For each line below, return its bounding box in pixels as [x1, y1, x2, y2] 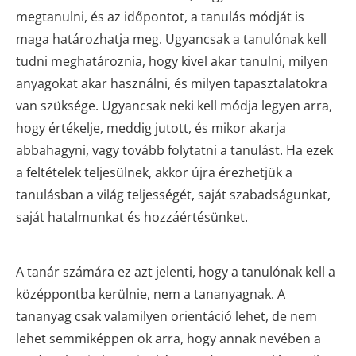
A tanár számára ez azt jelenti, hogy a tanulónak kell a [16, 262, 335, 281]
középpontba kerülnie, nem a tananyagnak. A [16, 284, 285, 303]
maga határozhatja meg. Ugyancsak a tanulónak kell [16, 29, 327, 48]
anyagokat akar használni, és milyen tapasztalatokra [16, 74, 327, 92]
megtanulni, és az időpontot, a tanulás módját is [16, 7, 304, 25]
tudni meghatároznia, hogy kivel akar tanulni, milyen [16, 52, 328, 70]
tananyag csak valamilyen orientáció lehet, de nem [16, 307, 317, 325]
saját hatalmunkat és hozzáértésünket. [16, 207, 248, 226]
